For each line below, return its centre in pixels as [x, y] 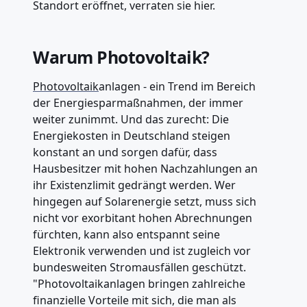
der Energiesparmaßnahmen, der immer [138, 102]
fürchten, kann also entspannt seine [126, 234]
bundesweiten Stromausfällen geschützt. [139, 267]
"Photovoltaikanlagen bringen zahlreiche [139, 283]
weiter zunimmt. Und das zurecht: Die [131, 119]
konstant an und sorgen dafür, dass [125, 152]
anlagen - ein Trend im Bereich [177, 86]
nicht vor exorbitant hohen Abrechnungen [143, 218]
